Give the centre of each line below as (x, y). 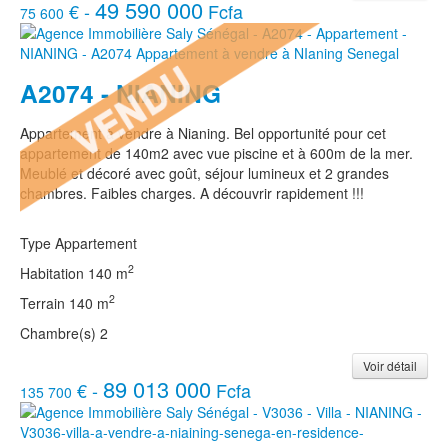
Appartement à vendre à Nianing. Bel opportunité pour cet (203, 132)
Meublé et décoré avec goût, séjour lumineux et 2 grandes (204, 172)
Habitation (54, 272)
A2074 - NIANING (120, 92)
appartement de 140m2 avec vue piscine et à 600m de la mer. (216, 152)
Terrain (44, 302)
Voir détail (390, 365)
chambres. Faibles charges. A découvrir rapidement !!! (192, 192)
